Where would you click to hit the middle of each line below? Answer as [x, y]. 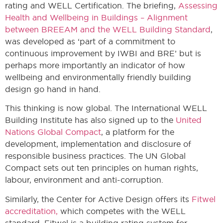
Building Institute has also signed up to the [90, 120]
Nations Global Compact [53, 132]
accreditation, [31, 211]
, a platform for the [138, 132]
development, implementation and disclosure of [98, 144]
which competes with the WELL [122, 211]
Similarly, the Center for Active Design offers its [98, 199]
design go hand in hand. [53, 89]
